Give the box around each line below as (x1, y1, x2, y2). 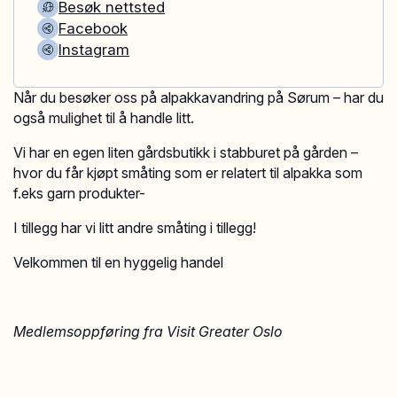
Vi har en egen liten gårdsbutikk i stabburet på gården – (13, 144, 358, 161)
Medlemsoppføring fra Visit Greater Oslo (13, 323, 286, 340)
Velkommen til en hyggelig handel (13, 253, 223, 271)
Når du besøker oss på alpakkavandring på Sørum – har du (13, 89, 384, 106)
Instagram (58, 41, 129, 58)
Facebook (58, 19, 128, 37)
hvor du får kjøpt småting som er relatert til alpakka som (13, 164, 362, 182)
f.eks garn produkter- (13, 184, 145, 202)
